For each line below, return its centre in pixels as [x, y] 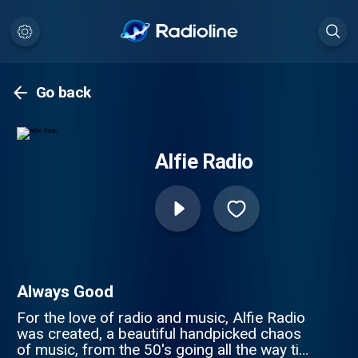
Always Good [65, 291]
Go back [64, 93]
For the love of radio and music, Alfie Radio [161, 317]
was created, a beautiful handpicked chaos [159, 333]
